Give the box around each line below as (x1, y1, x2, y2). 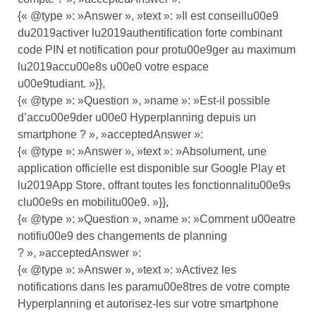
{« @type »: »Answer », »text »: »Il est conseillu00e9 (18, 9, 279, 22)
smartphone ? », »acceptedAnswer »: (18, 128, 203, 140)
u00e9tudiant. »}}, (18, 77, 105, 90)
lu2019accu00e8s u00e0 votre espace (18, 60, 209, 73)
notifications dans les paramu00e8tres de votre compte (18, 280, 290, 293)
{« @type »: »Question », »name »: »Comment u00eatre (18, 212, 296, 225)
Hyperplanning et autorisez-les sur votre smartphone (18, 297, 279, 310)
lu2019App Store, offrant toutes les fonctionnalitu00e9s (18, 178, 291, 191)
